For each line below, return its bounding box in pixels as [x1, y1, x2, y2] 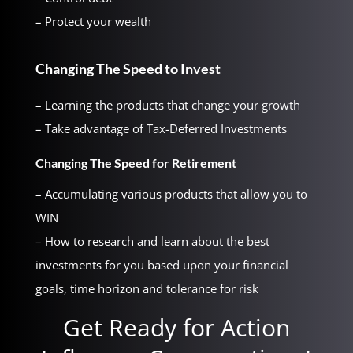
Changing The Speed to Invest [35, 60, 221, 78]
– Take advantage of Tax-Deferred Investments [35, 121, 287, 137]
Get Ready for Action [62, 311, 290, 344]
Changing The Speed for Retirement [35, 155, 236, 171]
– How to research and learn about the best [35, 233, 269, 250]
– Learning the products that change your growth [35, 97, 300, 113]
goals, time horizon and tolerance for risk [35, 281, 258, 297]
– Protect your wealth [35, 13, 151, 30]
